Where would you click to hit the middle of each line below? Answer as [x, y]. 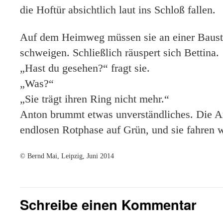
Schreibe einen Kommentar [108, 204]
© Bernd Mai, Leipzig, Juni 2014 [67, 156]
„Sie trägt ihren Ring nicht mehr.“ [95, 99]
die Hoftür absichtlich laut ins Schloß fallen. [118, 10]
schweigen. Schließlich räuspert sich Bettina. [119, 53]
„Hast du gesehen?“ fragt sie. [85, 68]
